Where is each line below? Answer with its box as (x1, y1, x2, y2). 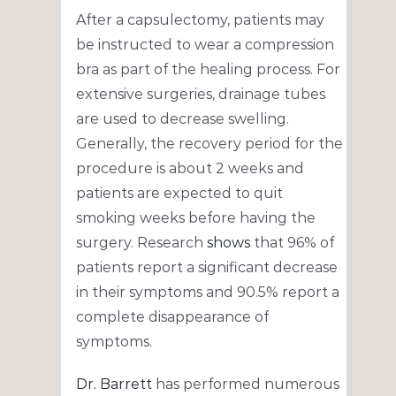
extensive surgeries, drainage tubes (75, 86, 325, 103)
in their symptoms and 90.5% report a (75, 284, 339, 301)
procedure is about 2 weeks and (75, 160, 304, 178)
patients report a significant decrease (75, 259, 338, 277)
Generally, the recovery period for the (75, 135, 343, 153)
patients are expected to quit (75, 185, 283, 202)
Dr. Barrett (75, 376, 152, 393)
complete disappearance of (75, 308, 269, 326)
